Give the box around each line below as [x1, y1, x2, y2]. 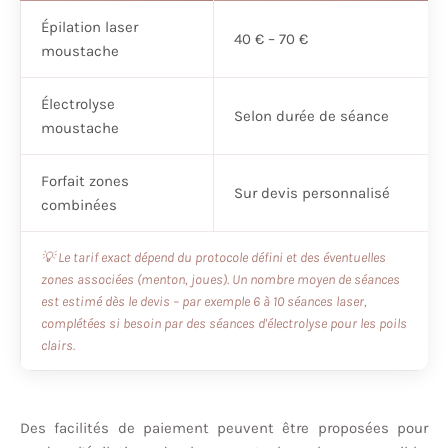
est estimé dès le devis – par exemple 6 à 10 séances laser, [41, 293, 367, 310]
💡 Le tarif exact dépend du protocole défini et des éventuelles [41, 249, 386, 266]
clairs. [41, 337, 75, 354]
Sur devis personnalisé [234, 184, 390, 203]
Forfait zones [41, 172, 129, 191]
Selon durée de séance [234, 107, 389, 126]
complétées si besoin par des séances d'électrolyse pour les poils [41, 315, 407, 332]
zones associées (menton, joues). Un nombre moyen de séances [41, 271, 400, 288]
